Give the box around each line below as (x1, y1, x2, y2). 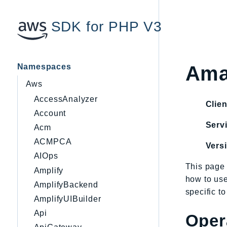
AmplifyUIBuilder (33, 194, 101, 203)
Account (33, 108, 66, 118)
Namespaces (17, 62, 71, 71)
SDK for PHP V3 (51, 18, 162, 34)
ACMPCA (33, 137, 72, 146)
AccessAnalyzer (33, 94, 98, 103)
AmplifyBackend (33, 180, 98, 189)
